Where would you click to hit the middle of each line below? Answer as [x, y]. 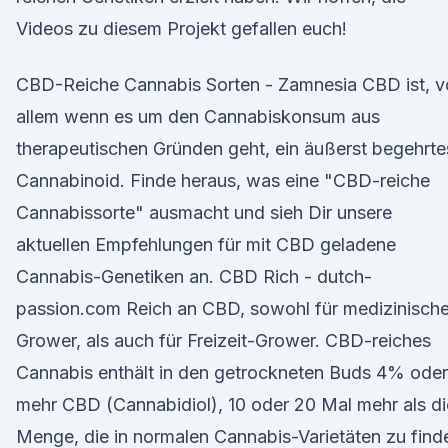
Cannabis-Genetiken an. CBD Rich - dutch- [194, 276]
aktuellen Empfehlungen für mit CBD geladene [206, 244]
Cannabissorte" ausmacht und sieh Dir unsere [204, 212]
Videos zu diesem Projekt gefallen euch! [181, 28]
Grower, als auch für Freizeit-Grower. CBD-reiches [223, 340]
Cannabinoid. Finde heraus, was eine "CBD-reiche [223, 180]
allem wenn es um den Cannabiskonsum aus [198, 116]
